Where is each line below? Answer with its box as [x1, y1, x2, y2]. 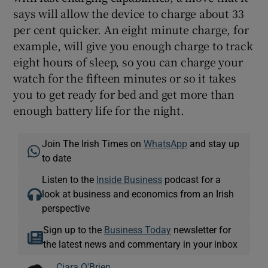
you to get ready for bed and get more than [13, 86, 235, 102]
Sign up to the [42, 225, 104, 235]
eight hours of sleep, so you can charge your [13, 54, 243, 70]
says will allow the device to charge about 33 [13, 5, 244, 22]
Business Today [103, 225, 171, 235]
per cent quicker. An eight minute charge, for [13, 22, 249, 38]
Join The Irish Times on [42, 139, 144, 149]
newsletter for [170, 225, 231, 235]
